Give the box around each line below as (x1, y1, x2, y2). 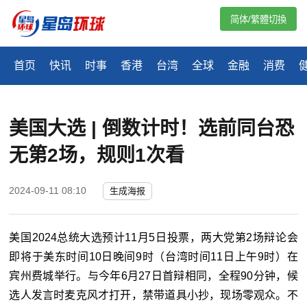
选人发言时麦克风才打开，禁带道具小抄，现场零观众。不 (9, 289, 298, 302)
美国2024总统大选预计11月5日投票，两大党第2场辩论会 (9, 232, 298, 244)
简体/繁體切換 (230, 14, 286, 25)
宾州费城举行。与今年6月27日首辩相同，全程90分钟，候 (9, 270, 298, 282)
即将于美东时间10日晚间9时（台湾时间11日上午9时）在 (9, 251, 298, 263)
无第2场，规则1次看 (9, 145, 185, 167)
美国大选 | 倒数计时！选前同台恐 (9, 118, 295, 140)
